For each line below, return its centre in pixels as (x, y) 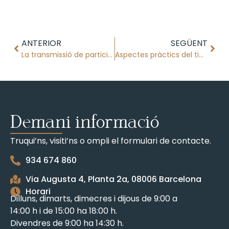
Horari (38, 192)
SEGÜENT (189, 43)
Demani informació (85, 121)
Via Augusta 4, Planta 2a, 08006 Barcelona (113, 179)
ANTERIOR (42, 43)
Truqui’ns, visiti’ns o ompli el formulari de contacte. (112, 141)
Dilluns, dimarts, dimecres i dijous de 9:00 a (94, 199)
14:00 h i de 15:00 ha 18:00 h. (64, 211)
